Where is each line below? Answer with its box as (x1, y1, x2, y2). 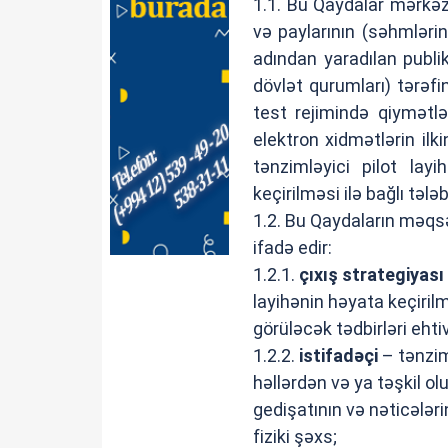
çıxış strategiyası (298, 264, 444, 285)
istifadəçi (298, 345, 378, 366)
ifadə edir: (252, 237, 332, 258)
